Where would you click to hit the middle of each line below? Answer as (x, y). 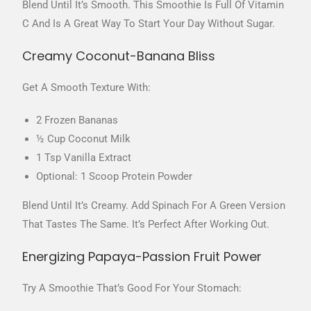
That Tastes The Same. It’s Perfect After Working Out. (146, 224)
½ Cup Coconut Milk (84, 138)
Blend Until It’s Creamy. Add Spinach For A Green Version (154, 205)
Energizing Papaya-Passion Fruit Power (142, 256)
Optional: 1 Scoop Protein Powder (115, 176)
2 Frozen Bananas (77, 120)
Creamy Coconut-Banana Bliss (119, 56)
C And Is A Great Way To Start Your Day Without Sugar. (149, 23)
